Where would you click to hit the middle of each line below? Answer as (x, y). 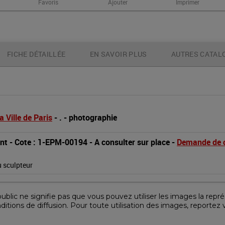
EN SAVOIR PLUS (118, 54)
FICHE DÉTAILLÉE (36, 54)
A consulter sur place (132, 142)
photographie (93, 118)
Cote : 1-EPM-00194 (51, 142)
